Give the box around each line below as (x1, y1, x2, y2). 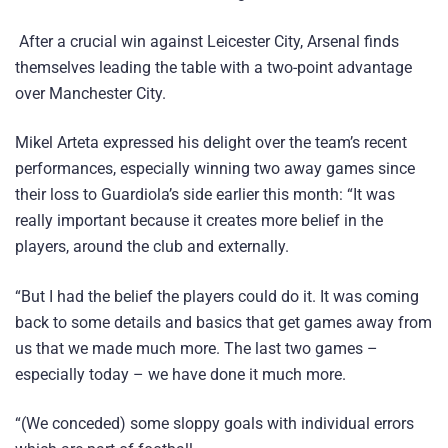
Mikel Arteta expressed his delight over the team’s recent (15, 133, 407, 153)
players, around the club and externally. (15, 237, 289, 257)
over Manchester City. (15, 84, 166, 104)
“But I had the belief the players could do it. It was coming (15, 286, 419, 306)
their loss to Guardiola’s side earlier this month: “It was (15, 185, 395, 205)
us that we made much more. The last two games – (15, 338, 378, 358)
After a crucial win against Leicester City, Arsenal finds (15, 32, 399, 52)
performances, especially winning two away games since (15, 159, 415, 179)
